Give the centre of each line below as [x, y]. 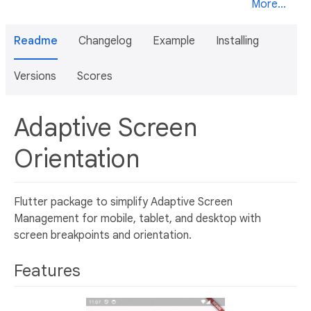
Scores [95, 76]
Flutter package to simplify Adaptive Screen [123, 202]
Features [49, 270]
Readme [36, 41]
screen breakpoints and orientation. [103, 235]
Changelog [105, 41]
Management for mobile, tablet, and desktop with [137, 218]
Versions [35, 76]
